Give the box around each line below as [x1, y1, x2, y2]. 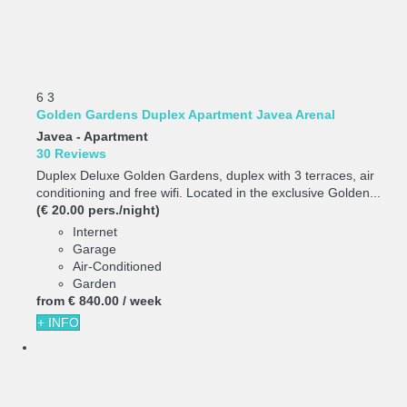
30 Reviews [36, 145, 106, 161]
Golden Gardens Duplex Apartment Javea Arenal [36, 106, 335, 122]
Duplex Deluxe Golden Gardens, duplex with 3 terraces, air [36, 167, 374, 183]
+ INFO [37, 314, 79, 330]
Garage [73, 241, 116, 256]
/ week [123, 293, 162, 308]
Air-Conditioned [73, 258, 162, 273]
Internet [73, 223, 117, 239]
